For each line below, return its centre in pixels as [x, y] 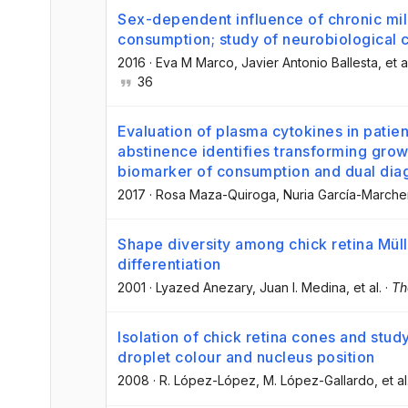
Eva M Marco [195, 62]
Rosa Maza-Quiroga [216, 195]
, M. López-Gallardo [315, 381]
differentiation [169, 265]
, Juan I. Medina [299, 288]
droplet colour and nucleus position [246, 357]
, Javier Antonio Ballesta [306, 62]
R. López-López [208, 381]
